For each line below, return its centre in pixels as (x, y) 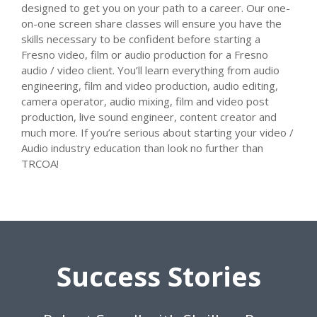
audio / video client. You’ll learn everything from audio (150, 70)
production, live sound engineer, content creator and (149, 117)
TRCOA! (40, 164)
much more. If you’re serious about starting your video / (157, 133)
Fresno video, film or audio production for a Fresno (145, 55)
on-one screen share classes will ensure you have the (151, 24)
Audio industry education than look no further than (142, 148)
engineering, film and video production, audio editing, (150, 86)
